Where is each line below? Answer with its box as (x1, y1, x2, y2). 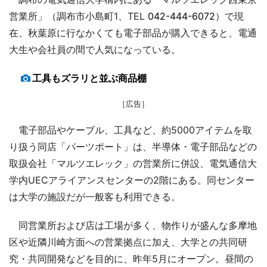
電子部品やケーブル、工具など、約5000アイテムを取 (9, 123, 252, 136)
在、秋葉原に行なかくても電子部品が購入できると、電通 (9, 26, 257, 39)
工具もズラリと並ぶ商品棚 (32, 72, 147, 84)
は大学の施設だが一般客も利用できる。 (9, 190, 181, 203)
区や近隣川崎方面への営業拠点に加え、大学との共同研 (9, 235, 247, 248)
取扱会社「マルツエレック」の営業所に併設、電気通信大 (9, 157, 257, 169)
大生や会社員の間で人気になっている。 (9, 43, 181, 55)
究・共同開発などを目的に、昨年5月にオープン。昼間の (9, 252, 253, 265)
